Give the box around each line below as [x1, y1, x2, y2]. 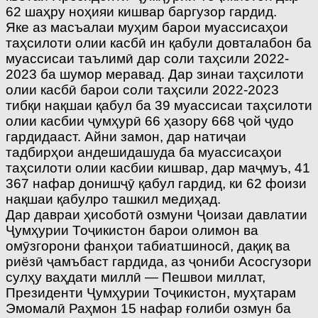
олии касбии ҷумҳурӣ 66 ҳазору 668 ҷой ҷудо [6, 114, 294, 129]
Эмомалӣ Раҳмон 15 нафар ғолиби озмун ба [6, 301, 291, 317]
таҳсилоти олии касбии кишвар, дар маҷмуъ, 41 [6, 160, 310, 176]
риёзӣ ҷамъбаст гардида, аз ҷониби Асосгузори [6, 254, 312, 270]
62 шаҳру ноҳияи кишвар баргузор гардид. [6, 4, 277, 20]
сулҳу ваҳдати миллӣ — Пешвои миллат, [6, 270, 265, 285]
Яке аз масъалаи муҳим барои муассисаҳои [6, 20, 288, 35]
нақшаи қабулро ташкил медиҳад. [6, 192, 221, 207]
